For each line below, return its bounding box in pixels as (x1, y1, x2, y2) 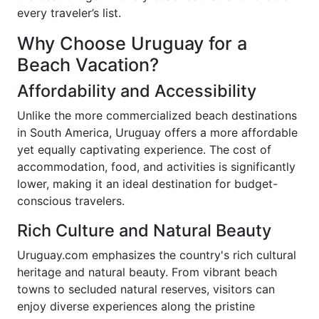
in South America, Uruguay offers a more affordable (17, 125, 298, 140)
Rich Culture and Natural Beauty (17, 220, 271, 241)
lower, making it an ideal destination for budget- (17, 177, 278, 192)
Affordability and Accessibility (17, 80, 256, 102)
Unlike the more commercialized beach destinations (17, 108, 297, 123)
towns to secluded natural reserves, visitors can (17, 282, 275, 297)
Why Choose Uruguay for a (17, 33, 247, 55)
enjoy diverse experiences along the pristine (17, 299, 255, 314)
